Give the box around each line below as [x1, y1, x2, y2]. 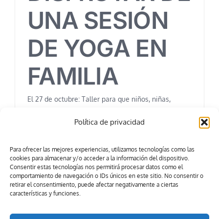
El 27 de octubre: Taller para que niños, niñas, [27, 94, 171, 103]
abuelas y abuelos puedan [27, 122, 110, 131]
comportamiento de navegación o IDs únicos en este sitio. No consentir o [10, 172, 203, 179]
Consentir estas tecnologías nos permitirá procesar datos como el [10, 163, 183, 171]
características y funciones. [10, 190, 81, 197]
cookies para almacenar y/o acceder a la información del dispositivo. [10, 154, 189, 162]
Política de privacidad [74, 117, 145, 127]
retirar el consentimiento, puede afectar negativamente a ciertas [10, 181, 178, 188]
